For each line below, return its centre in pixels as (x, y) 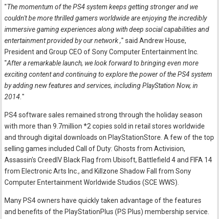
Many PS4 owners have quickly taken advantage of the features (103, 200)
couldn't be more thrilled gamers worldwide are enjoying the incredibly (106, 18)
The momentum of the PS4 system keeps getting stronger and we (103, 7)
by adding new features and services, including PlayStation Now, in (101, 85)
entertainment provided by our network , (63, 40)
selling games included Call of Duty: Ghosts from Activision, (95, 148)
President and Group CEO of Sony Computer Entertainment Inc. (102, 52)
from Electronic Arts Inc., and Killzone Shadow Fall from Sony (98, 171)
